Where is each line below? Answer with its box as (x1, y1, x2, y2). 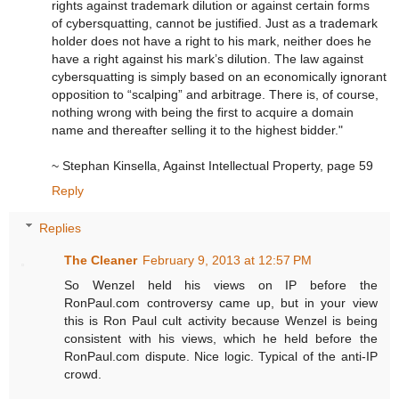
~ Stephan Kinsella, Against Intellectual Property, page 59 (52, 158, 373, 173)
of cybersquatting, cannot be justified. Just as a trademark (52, 15, 378, 30)
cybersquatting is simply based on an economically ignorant (52, 69, 387, 84)
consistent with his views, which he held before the (64, 330, 378, 346)
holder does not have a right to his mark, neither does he (52, 33, 371, 48)
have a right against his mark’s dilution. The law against (52, 51, 363, 66)
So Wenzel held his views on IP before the (64, 277, 378, 292)
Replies (39, 220, 82, 235)
